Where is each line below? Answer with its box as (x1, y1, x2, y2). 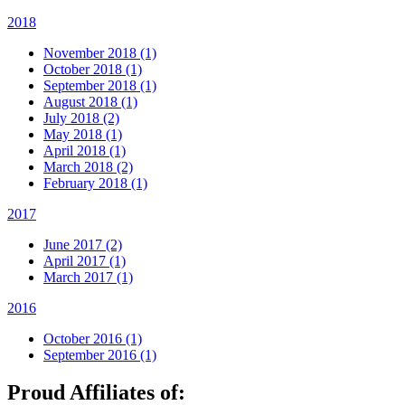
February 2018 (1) (43, 174, 147, 191)
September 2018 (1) (43, 77, 156, 93)
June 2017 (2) (43, 236, 122, 252)
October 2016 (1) (43, 330, 142, 346)
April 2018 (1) (43, 142, 126, 158)
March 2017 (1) (43, 268, 133, 285)
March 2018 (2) (43, 158, 133, 174)
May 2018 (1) (43, 126, 122, 142)
